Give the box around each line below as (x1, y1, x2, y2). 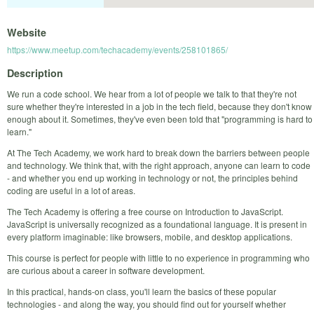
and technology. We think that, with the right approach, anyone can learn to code (7, 158, 310, 171)
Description (7, 65, 63, 80)
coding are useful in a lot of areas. (7, 184, 135, 196)
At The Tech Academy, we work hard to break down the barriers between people (7, 146, 310, 158)
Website (7, 25, 46, 40)
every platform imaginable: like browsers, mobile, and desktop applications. (7, 230, 292, 243)
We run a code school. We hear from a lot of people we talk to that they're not (7, 87, 296, 100)
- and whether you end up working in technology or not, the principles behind (7, 171, 298, 184)
